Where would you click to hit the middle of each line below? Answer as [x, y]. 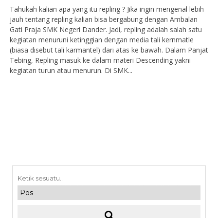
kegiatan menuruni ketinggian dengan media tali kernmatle [102, 40]
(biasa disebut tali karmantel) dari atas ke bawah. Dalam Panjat [109, 50]
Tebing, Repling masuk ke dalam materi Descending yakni [100, 60]
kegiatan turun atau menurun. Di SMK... [71, 70]
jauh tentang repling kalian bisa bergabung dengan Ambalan [104, 19]
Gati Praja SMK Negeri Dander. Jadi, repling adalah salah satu [106, 29]
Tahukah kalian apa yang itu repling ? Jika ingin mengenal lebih [107, 9]
